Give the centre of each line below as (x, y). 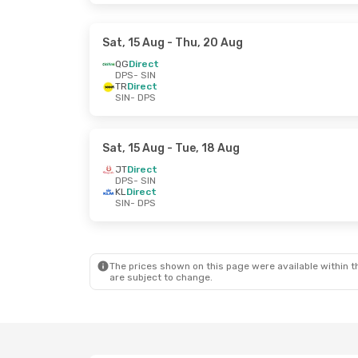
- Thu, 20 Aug (204, 43)
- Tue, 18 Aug (202, 148)
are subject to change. (161, 277)
